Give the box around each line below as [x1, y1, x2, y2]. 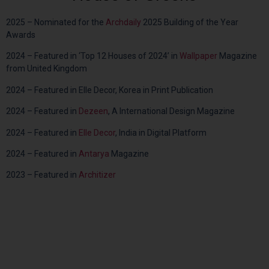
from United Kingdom [6, 64, 87, 74]
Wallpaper [180, 51, 217, 61]
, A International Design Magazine [108, 106, 235, 116]
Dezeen [79, 106, 108, 116]
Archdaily [106, 17, 143, 28]
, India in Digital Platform [115, 127, 207, 138]
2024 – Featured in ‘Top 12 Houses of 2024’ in [6, 51, 180, 61]
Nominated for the [34, 17, 106, 28]
